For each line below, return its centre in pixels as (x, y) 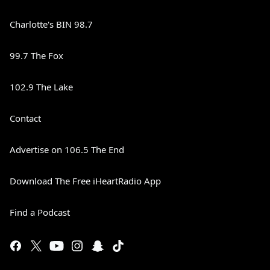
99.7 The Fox (36, 56)
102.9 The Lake (41, 87)
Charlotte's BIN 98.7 (51, 24)
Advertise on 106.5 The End (67, 150)
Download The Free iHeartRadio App (85, 181)
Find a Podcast (40, 212)
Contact (25, 118)
